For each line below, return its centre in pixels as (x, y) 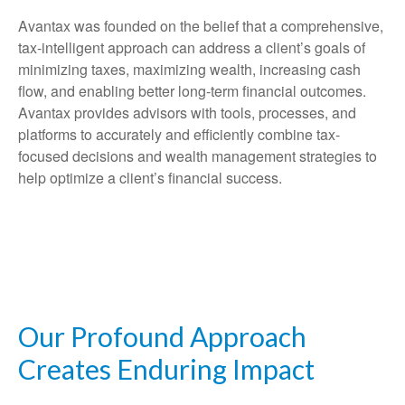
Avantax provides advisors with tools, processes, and (187, 113)
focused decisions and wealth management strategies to (198, 156)
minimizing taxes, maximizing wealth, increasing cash (189, 70)
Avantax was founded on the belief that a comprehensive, (201, 26)
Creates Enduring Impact (166, 369)
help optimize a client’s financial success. (150, 178)
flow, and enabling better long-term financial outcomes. (192, 91)
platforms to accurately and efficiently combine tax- (179, 135)
